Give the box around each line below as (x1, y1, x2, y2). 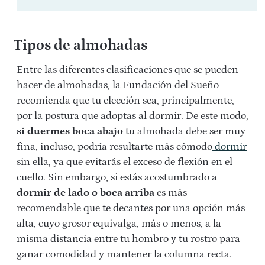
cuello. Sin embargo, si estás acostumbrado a (17, 171, 217, 183)
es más (154, 186, 187, 199)
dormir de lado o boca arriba (17, 186, 154, 199)
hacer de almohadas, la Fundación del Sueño (17, 79, 219, 91)
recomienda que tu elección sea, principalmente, (17, 94, 234, 106)
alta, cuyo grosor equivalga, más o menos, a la (17, 217, 221, 230)
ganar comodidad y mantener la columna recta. (17, 248, 232, 260)
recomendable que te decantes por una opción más (17, 202, 245, 214)
